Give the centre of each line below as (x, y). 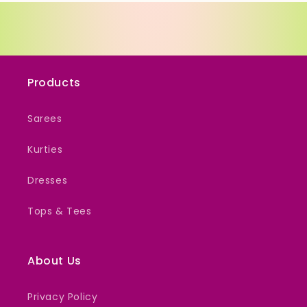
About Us (54, 260)
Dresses (48, 180)
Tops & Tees (60, 211)
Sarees (45, 118)
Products (54, 82)
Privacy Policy (63, 296)
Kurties (45, 149)
